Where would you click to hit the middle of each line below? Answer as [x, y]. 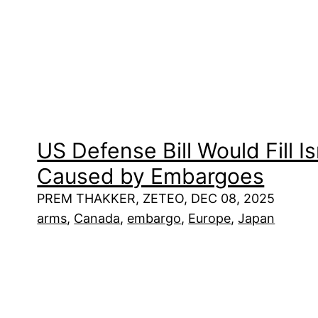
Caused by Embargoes [151, 176]
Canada [97, 218]
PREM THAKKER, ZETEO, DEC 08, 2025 [156, 198]
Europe [210, 218]
